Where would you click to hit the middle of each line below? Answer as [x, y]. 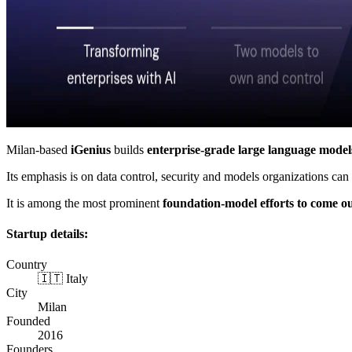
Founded [28, 321]
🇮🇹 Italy [63, 279]
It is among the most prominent [84, 203]
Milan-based [38, 149]
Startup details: [47, 233]
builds [129, 149]
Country [27, 265]
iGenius [91, 149]
